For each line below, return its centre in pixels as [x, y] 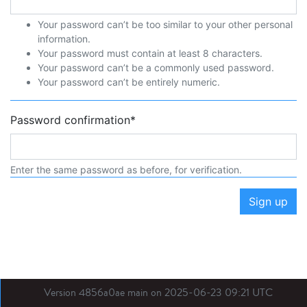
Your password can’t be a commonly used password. [156, 67]
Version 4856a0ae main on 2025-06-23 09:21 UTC [158, 293]
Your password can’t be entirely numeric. [129, 82]
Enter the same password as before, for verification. [126, 170]
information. [64, 39]
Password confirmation [70, 120]
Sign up [268, 201]
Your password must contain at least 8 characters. [150, 53]
